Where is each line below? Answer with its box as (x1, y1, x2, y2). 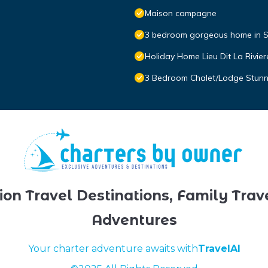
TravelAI (197, 242, 240, 254)
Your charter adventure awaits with (28, 242, 198, 254)
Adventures (91, 211, 177, 229)
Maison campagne (145, 8, 217, 19)
